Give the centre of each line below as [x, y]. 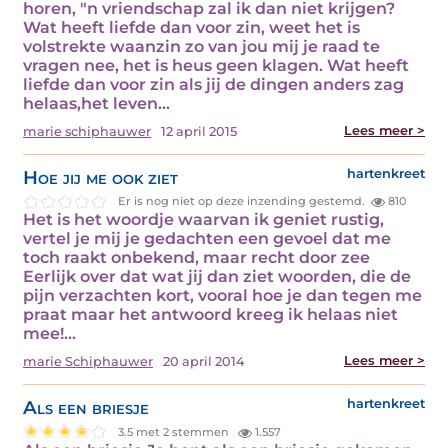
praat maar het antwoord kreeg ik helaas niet [210, 315]
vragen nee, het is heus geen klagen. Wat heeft [216, 65]
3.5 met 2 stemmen [175, 431]
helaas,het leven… [96, 103]
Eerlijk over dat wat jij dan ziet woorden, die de [217, 277]
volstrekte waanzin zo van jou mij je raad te [201, 46]
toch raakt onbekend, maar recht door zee [196, 258]
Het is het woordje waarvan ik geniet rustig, [203, 220]
